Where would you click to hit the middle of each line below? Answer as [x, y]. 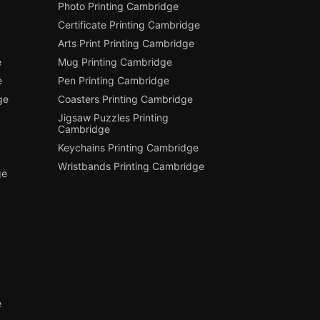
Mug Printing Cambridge [115, 61]
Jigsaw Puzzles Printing [114, 117]
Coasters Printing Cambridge [126, 99]
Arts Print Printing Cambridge [126, 43]
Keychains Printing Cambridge [129, 147]
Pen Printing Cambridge [114, 80]
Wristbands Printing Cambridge [131, 166]
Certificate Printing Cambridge [129, 24]
